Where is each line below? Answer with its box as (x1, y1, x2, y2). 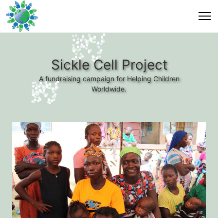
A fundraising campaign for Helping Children (38, 74, 180, 83)
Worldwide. (91, 85, 127, 93)
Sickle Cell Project (51, 56, 167, 73)
